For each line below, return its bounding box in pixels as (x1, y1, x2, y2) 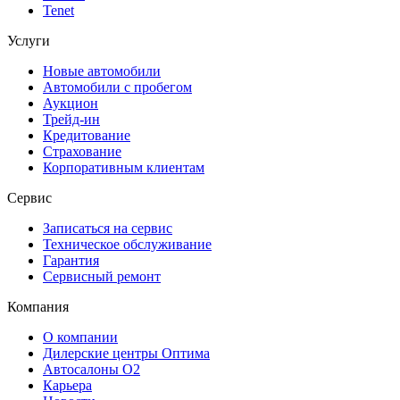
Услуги (7, 32, 50, 48)
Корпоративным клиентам (43, 159, 204, 175)
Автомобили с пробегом (43, 79, 192, 95)
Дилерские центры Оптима (43, 345, 210, 361)
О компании (43, 329, 118, 345)
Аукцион (43, 95, 98, 111)
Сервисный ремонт (43, 268, 161, 284)
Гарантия (43, 252, 99, 268)
